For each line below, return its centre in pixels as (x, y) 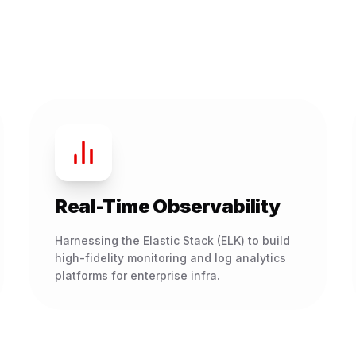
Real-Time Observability (168, 206)
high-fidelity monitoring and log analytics (171, 258)
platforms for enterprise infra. (138, 275)
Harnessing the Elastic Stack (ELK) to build (173, 240)
